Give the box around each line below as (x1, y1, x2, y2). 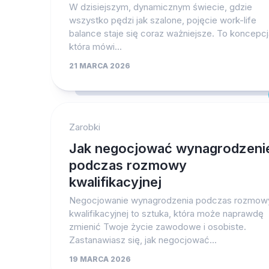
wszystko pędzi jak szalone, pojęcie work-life (69, 14, 256, 26)
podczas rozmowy (69, 157, 187, 173)
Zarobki (69, 121, 100, 133)
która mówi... (69, 41, 122, 52)
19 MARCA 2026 (69, 255, 131, 264)
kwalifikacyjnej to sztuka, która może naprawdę (69, 208, 264, 219)
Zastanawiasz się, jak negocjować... (69, 234, 217, 246)
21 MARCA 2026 (69, 61, 130, 70)
